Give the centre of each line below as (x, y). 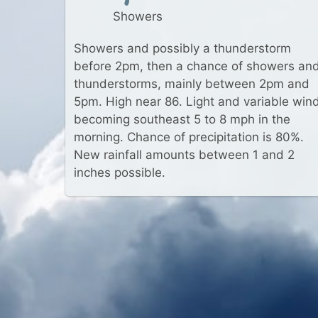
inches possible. (120, 172)
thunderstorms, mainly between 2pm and (192, 84)
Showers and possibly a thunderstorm (182, 48)
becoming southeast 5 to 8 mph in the (182, 119)
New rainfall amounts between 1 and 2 (184, 155)
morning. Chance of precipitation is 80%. (189, 137)
